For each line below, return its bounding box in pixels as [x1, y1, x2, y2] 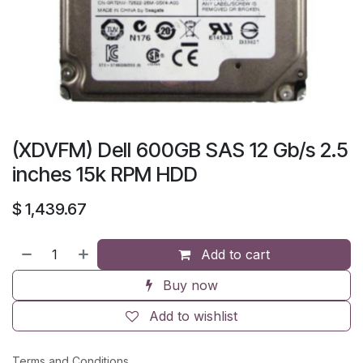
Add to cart [197, 246, 271, 263]
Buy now [158, 276, 218, 293]
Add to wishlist [149, 307, 237, 324]
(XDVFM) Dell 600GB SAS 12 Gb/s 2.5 [12, 137, 348, 162]
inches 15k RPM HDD [12, 161, 198, 186]
